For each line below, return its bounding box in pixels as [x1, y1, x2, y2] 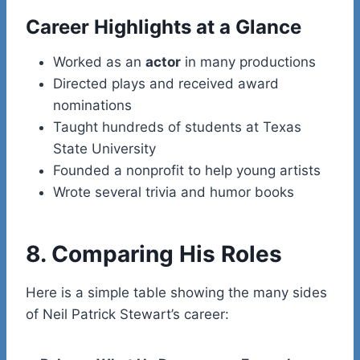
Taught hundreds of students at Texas [53, 118, 301, 135]
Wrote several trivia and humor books [53, 183, 294, 200]
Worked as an [53, 53, 145, 70]
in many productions [181, 53, 316, 70]
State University [53, 140, 156, 157]
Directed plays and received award [53, 75, 279, 92]
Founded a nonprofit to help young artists [53, 162, 321, 178]
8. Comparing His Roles [26, 239, 282, 268]
